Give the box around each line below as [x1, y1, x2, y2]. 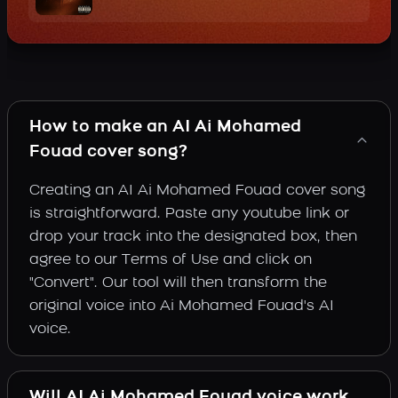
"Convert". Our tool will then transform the [29, 275, 327, 291]
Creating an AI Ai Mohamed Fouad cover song [29, 183, 365, 198]
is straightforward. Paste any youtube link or [29, 206, 349, 221]
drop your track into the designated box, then [29, 229, 357, 244]
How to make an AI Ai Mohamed [29, 118, 301, 136]
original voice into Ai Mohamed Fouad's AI [29, 298, 334, 314]
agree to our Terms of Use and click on [29, 252, 312, 267]
